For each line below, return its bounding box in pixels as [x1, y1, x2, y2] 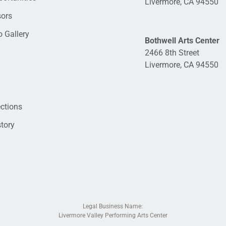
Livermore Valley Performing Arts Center [58, 212, 167, 219]
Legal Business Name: [83, 203, 143, 210]
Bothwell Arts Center [144, 35, 219, 45]
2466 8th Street [144, 47, 199, 58]
